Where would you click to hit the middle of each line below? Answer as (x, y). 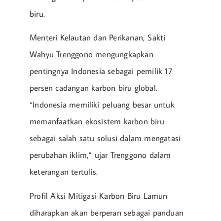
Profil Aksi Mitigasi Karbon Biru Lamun (99, 196)
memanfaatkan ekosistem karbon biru (97, 122)
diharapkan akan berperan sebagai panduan (107, 212)
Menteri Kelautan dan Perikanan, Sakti (98, 38)
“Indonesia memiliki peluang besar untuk (102, 105)
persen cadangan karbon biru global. (93, 88)
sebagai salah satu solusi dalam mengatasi (105, 138)
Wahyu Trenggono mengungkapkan (92, 55)
